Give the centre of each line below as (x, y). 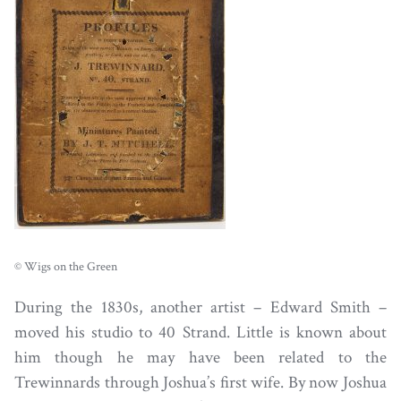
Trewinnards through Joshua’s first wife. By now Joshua (200, 383)
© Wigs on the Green (66, 267)
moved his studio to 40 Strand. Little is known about (200, 333)
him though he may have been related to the (200, 358)
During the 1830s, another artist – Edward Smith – (200, 308)
